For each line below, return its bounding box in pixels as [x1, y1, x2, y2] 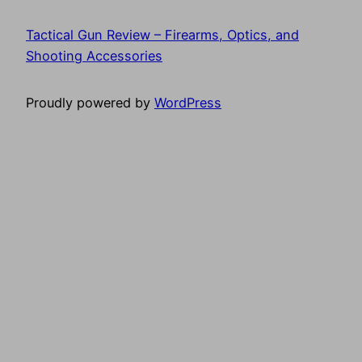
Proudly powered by [26, 95, 154, 112]
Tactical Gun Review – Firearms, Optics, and [26, 26, 299, 43]
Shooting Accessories [26, 47, 162, 64]
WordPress [154, 95, 221, 112]
